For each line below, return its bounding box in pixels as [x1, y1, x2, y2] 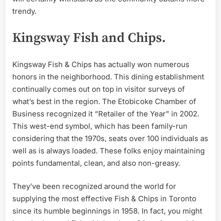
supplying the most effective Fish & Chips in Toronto [12, 194, 196, 204]
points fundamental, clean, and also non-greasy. [12, 158, 180, 168]
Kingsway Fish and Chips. [12, 30, 166, 47]
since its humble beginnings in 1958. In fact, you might [12, 206, 202, 216]
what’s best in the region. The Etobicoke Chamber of [12, 96, 196, 106]
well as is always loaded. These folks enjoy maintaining [12, 146, 205, 155]
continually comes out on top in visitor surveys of [12, 84, 185, 94]
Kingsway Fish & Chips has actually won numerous [12, 59, 189, 69]
